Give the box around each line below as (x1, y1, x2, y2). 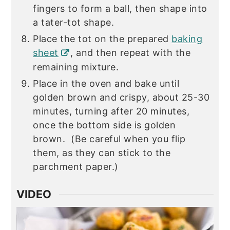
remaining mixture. (33, 62, 119, 73)
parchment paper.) (33, 161, 119, 172)
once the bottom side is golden (33, 120, 176, 131)
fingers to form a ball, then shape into (33, 3, 207, 14)
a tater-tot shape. (33, 17, 114, 28)
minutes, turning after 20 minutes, (33, 106, 190, 117)
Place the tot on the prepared (33, 33, 172, 45)
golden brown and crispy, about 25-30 (33, 92, 210, 103)
